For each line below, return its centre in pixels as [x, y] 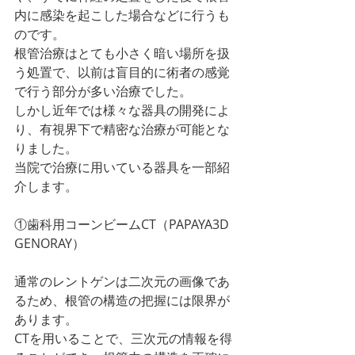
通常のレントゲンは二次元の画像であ [122, 281]
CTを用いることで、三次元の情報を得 [123, 338]
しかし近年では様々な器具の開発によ [122, 110]
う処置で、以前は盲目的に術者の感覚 [122, 72]
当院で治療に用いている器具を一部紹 [122, 167]
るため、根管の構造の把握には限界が [122, 300]
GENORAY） [50, 243]
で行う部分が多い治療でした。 [103, 91]
